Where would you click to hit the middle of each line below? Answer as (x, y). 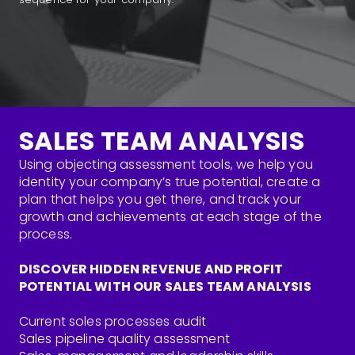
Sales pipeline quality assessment (124, 339)
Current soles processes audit (113, 321)
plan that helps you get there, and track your (160, 200)
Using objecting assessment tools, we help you (166, 165)
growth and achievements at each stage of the (170, 217)
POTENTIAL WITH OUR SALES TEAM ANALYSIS (165, 287)
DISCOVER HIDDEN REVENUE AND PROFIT (151, 269)
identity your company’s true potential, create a (170, 182)
